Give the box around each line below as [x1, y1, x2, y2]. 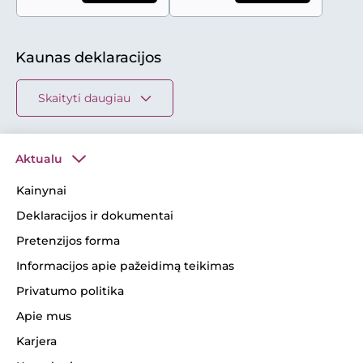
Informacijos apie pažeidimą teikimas [16, 258, 234, 273]
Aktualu [15, 151, 62, 166]
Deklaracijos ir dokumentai [16, 207, 173, 223]
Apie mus [16, 308, 71, 323]
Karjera [16, 333, 57, 348]
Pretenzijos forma [16, 233, 120, 248]
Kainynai [16, 182, 66, 198]
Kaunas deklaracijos [15, 48, 161, 66]
